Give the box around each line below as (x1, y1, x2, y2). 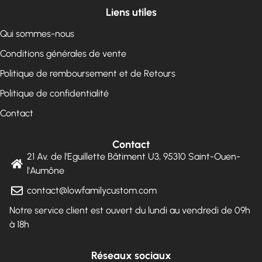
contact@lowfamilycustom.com (27, 184, 157, 196)
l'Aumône (27, 164, 64, 176)
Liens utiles (105, 5, 157, 19)
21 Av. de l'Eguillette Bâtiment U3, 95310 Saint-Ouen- (27, 150, 240, 162)
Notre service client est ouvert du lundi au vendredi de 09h (9, 204, 250, 216)
